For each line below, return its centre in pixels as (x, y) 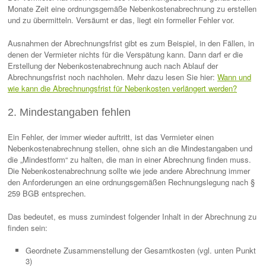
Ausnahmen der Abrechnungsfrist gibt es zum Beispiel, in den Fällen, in (131, 43)
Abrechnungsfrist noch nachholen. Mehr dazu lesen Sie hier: (113, 77)
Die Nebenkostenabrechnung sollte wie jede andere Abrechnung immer (129, 171)
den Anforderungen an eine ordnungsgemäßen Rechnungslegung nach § (131, 182)
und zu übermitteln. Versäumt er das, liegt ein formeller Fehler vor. (121, 20)
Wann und (234, 77)
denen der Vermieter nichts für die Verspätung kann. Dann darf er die (125, 54)
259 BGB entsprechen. (47, 193)
